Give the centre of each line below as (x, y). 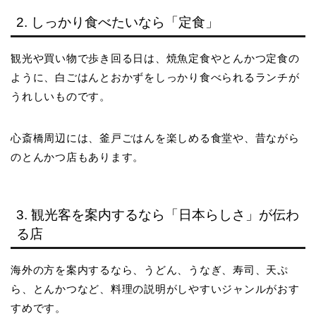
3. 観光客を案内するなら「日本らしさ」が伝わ (158, 214)
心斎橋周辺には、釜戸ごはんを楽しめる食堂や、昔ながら (155, 138)
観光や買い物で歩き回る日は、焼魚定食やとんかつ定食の (155, 59)
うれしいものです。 (61, 97)
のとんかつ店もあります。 (78, 157)
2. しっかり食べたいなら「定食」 (117, 23)
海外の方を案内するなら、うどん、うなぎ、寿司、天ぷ (150, 269)
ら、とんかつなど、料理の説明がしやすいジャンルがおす (155, 288)
